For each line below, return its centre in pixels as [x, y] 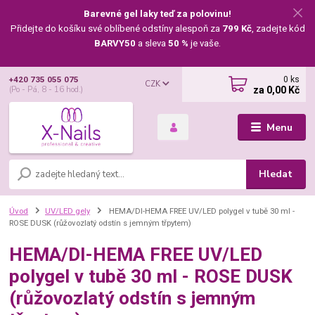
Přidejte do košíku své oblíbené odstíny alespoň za [116, 28]
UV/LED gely [67, 211]
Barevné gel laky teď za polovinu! [157, 13]
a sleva [152, 43]
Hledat [276, 174]
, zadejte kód [278, 28]
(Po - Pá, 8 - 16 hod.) [46, 90]
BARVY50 [115, 43]
